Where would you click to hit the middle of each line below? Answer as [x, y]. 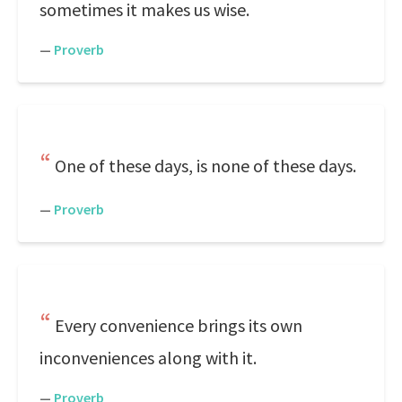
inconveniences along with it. [148, 358]
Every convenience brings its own [179, 325]
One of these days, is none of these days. [205, 166]
